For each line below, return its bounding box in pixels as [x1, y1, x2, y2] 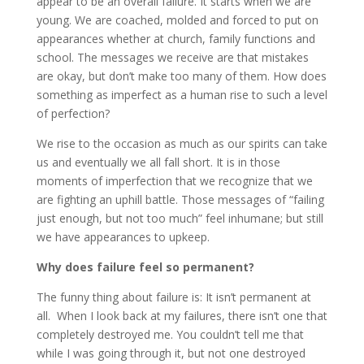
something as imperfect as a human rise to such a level [36, 87, 327, 102]
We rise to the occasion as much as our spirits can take [36, 136, 327, 151]
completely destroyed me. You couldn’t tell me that [36, 327, 304, 342]
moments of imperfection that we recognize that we [36, 173, 313, 188]
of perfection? [36, 106, 110, 121]
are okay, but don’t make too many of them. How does [36, 68, 327, 84]
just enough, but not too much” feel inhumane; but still [36, 210, 323, 226]
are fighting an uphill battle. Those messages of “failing [36, 192, 324, 207]
